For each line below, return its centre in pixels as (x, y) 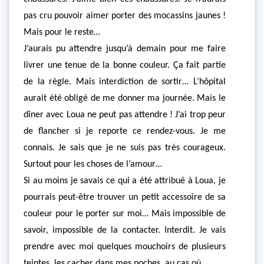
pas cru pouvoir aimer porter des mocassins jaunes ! (125, 16)
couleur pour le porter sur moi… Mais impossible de (125, 214)
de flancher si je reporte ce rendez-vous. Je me (125, 131)
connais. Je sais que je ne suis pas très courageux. (125, 148)
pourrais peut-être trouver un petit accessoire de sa (125, 197)
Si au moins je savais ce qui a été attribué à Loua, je (125, 181)
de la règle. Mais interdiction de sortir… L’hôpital (125, 82)
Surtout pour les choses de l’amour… (93, 164)
